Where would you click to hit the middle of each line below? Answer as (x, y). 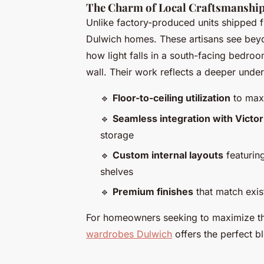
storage (117, 135)
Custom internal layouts (168, 155)
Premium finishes (153, 192)
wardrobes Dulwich (129, 234)
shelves (117, 171)
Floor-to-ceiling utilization (171, 98)
